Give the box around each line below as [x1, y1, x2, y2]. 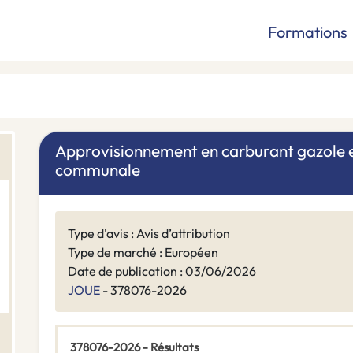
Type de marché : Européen [68, 244, 218, 261]
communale [55, 159, 140, 180]
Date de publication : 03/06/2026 [68, 263, 256, 280]
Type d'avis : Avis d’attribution [68, 225, 230, 242]
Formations [268, 22, 347, 42]
